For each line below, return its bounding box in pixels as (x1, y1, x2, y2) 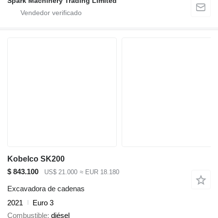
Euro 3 (33, 198, 54, 207)
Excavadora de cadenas (7, 184, 85, 193)
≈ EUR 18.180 (79, 168, 119, 176)
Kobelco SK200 (7, 155, 65, 163)
